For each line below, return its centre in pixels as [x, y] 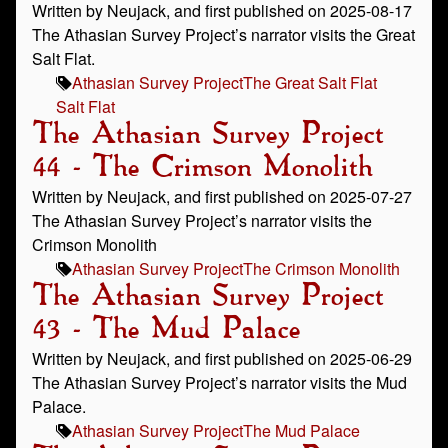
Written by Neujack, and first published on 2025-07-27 [222, 196]
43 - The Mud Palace [166, 330]
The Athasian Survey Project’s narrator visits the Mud [219, 382]
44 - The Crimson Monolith [202, 168]
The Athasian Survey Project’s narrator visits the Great [223, 34]
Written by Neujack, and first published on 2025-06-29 [222, 358]
